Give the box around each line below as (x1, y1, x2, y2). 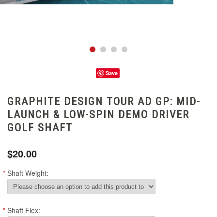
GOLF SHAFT (7, 122, 73, 134)
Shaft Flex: (7, 205, 40, 216)
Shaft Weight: (7, 168, 48, 178)
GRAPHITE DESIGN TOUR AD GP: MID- (7, 95, 201, 108)
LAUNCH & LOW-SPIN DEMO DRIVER (7, 108, 189, 121)
